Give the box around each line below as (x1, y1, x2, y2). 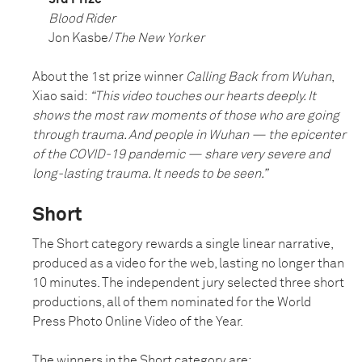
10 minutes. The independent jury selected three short (32, 276, 344, 290)
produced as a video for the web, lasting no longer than (32, 257, 344, 271)
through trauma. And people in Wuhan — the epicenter (32, 128, 346, 142)
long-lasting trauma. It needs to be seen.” (32, 167, 267, 181)
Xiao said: (32, 90, 90, 103)
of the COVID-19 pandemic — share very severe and (32, 148, 330, 162)
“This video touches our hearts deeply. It (90, 90, 316, 103)
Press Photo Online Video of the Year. (32, 315, 243, 329)
